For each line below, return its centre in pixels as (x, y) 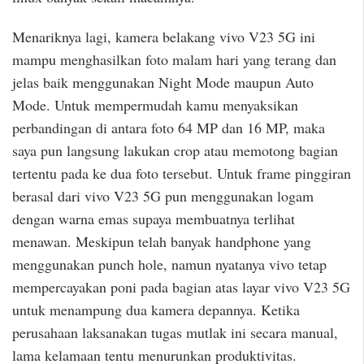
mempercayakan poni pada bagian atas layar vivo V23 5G (181, 286)
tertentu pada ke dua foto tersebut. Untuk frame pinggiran (182, 173)
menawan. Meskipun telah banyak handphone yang (162, 241)
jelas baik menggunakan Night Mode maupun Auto (163, 82)
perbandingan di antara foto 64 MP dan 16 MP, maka (169, 127)
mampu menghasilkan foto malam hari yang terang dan (174, 59)
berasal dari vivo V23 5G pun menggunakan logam (163, 195)
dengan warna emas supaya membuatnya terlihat (154, 218)
